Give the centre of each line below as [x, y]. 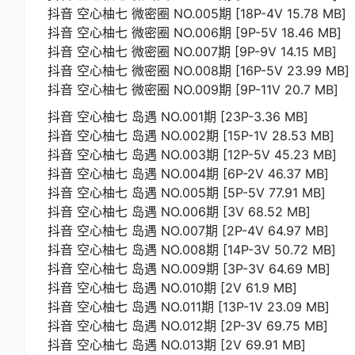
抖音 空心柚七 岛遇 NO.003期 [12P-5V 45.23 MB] [192, 155]
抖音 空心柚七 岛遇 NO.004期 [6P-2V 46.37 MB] [188, 174]
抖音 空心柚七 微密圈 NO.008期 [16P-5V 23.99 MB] [198, 71]
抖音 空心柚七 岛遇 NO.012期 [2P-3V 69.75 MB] [188, 326]
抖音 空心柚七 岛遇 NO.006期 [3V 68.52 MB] [179, 212]
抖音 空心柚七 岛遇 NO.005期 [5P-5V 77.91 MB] [187, 193]
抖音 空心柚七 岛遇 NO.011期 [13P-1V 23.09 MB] [189, 307]
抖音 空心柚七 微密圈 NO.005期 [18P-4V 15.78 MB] [197, 14]
